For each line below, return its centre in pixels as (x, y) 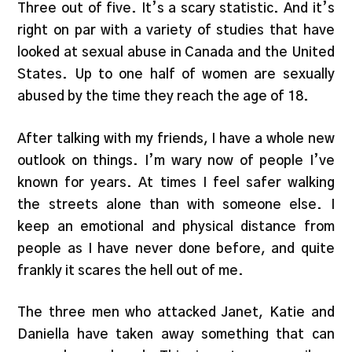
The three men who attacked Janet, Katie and (176, 313)
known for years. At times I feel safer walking (176, 182)
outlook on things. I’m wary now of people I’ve (176, 160)
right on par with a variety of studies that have (176, 31)
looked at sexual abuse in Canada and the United (176, 53)
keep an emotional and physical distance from (176, 226)
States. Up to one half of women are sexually (176, 75)
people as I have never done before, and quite (176, 248)
